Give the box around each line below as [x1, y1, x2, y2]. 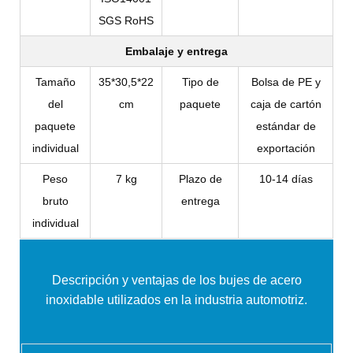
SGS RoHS [98, 14, 154, 28]
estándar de [255, 120, 316, 133]
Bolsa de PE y [251, 76, 321, 89]
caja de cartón [250, 98, 321, 111]
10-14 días [258, 173, 313, 186]
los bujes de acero [199, 273, 302, 288]
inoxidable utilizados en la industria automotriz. [46, 293, 307, 307]
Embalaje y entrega [125, 45, 228, 58]
